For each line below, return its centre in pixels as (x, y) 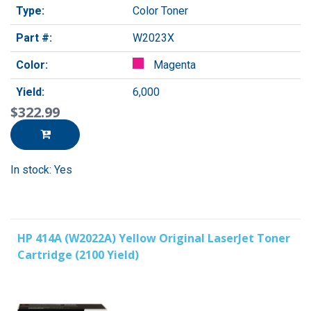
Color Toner (160, 10)
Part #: (34, 37)
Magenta (173, 65)
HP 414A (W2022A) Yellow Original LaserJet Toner (154, 238)
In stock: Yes (41, 169)
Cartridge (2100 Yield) (78, 254)
